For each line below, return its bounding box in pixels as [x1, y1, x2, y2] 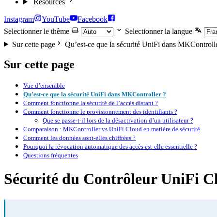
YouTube [42, 15, 70, 23]
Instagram [4, 15, 34, 23]
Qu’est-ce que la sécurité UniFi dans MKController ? [23, 91, 166, 98]
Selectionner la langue [125, 27, 192, 36]
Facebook [77, 15, 108, 23]
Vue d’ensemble [23, 82, 65, 90]
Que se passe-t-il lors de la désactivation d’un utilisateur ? [43, 117, 193, 124]
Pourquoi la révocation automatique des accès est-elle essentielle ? [23, 143, 197, 151]
